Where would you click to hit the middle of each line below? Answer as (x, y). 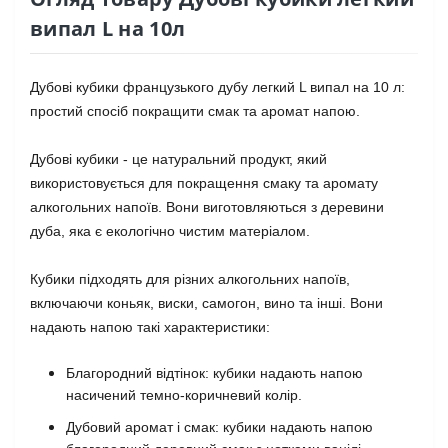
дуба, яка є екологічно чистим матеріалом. (170, 231)
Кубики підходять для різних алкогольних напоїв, (190, 279)
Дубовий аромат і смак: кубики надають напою (219, 427)
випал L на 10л (108, 28)
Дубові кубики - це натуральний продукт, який (178, 159)
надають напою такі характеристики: (150, 327)
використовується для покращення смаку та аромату (204, 183)
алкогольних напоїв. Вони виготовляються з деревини (207, 207)
